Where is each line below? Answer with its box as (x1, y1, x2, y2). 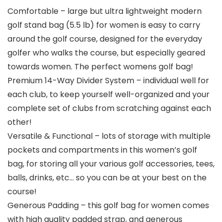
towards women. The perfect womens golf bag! (7, 61, 193, 73)
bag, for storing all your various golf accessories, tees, (7, 158, 215, 170)
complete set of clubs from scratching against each (7, 103, 211, 114)
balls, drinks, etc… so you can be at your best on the (7, 172, 207, 184)
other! (7, 116, 32, 128)
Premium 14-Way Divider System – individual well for (7, 75, 209, 87)
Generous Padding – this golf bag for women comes (7, 200, 209, 212)
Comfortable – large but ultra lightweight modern (7, 5, 202, 17)
